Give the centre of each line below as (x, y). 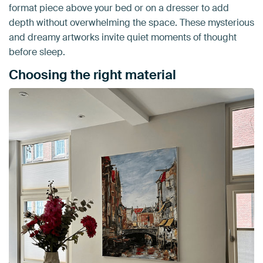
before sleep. (37, 52)
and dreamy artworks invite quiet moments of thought (123, 38)
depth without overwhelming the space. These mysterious (131, 23)
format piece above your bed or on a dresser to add (119, 8)
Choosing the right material (92, 75)
